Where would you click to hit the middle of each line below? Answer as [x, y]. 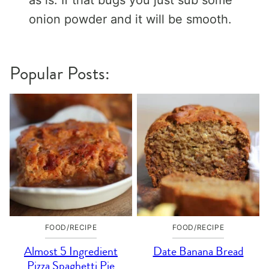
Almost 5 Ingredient [71, 251]
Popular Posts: [60, 73]
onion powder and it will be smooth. [130, 19]
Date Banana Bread [198, 251]
